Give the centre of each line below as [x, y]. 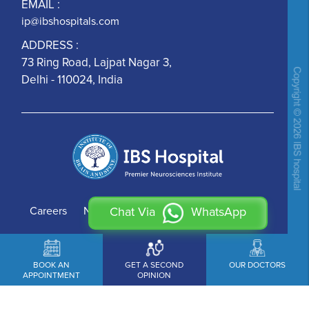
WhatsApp [219, 212]
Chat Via [134, 212]
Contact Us [154, 211]
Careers [49, 211]
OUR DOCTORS [258, 265]
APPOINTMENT [52, 276]
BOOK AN [52, 265]
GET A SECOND [154, 265]
